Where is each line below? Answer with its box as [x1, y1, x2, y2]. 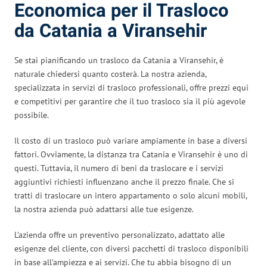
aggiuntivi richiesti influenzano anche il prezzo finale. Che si [14, 176, 234, 187]
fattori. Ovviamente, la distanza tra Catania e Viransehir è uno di [14, 148, 248, 160]
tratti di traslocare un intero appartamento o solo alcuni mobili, [14, 190, 247, 201]
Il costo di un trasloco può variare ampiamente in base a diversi [14, 135, 247, 146]
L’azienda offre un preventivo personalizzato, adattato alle [14, 229, 225, 240]
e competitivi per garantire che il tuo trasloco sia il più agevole [14, 95, 246, 107]
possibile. [14, 109, 49, 120]
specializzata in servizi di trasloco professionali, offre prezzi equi [14, 82, 249, 93]
